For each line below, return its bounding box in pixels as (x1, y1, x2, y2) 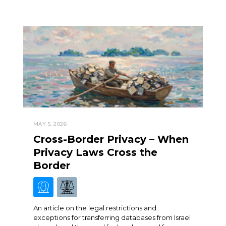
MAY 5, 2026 (33, 120, 67, 127)
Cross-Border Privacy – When (33, 133, 189, 145)
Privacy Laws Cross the (33, 146, 157, 158)
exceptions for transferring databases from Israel (33, 213, 191, 221)
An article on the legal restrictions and (33, 203, 156, 212)
